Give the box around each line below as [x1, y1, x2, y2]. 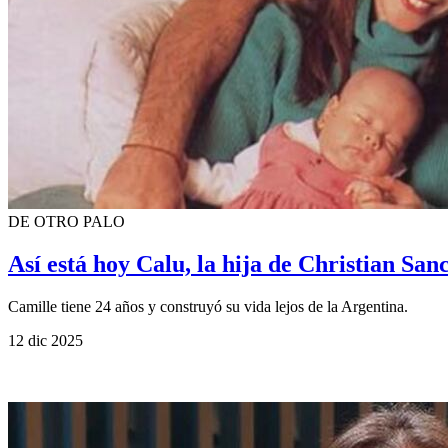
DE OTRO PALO [8, 213, 125, 231]
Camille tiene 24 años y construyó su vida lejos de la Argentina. [8, 298, 408, 316]
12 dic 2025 [8, 332, 83, 350]
